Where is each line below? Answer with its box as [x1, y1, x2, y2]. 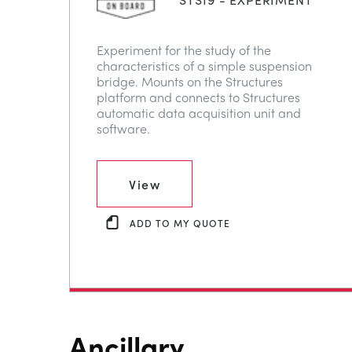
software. [97, 119, 150, 137]
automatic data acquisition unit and [97, 103, 301, 122]
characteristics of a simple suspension [97, 56, 312, 75]
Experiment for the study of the [97, 40, 271, 59]
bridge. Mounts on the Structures [97, 71, 283, 90]
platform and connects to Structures [97, 87, 300, 106]
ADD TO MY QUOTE [130, 216, 230, 230]
